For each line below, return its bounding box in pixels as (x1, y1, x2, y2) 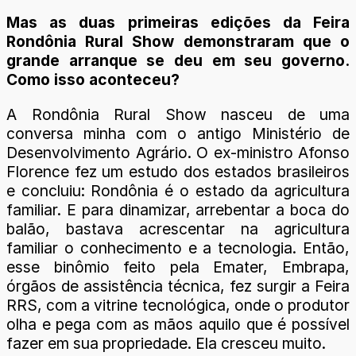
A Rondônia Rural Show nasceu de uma (6, 104, 350, 124)
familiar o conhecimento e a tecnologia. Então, (6, 238, 350, 257)
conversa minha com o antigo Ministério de (6, 123, 350, 143)
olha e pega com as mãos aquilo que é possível (6, 314, 350, 334)
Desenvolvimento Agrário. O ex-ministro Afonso (6, 142, 350, 162)
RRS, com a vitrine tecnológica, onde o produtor (6, 295, 350, 315)
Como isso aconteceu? (6, 70, 180, 90)
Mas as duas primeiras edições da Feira (6, 13, 350, 33)
